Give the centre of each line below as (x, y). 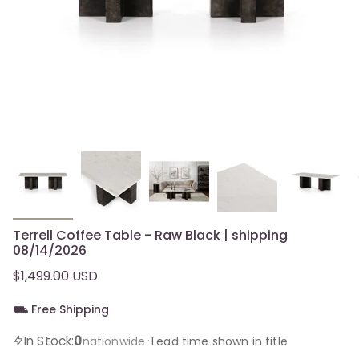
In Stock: (49, 341)
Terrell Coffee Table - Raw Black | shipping (150, 235)
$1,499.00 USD (55, 276)
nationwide (114, 341)
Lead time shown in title (220, 341)
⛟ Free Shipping (61, 309)
